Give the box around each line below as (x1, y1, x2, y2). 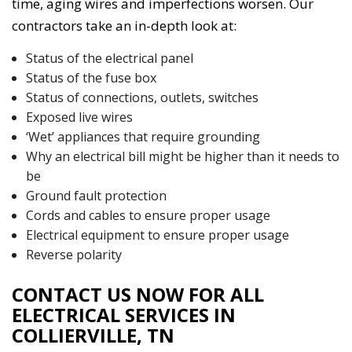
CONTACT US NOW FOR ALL (12, 281, 264, 308)
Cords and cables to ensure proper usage (25, 207, 270, 225)
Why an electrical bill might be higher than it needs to (25, 148, 339, 166)
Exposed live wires (25, 108, 133, 126)
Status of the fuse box (25, 69, 156, 87)
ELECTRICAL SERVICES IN (12, 302, 236, 328)
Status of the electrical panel (25, 49, 193, 68)
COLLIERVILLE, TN (12, 322, 174, 349)
